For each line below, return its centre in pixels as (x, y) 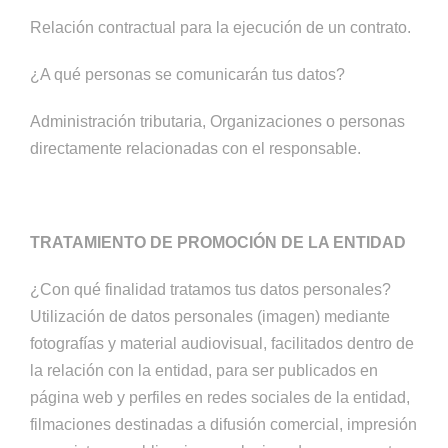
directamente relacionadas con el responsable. (195, 148)
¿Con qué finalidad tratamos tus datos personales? (210, 289)
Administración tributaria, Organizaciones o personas (217, 121)
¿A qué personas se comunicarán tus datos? (187, 74)
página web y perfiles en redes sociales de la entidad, (220, 397)
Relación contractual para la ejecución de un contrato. (220, 27)
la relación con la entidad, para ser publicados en (204, 370)
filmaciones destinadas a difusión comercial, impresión (223, 424)
